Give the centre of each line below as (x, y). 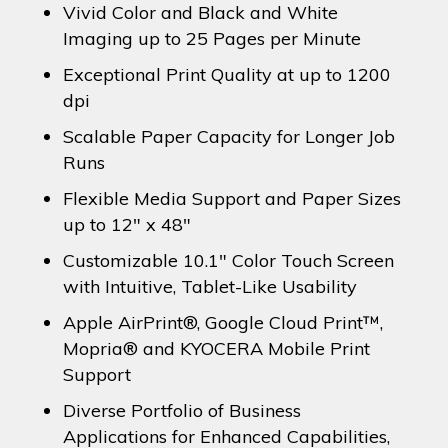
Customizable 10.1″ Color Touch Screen (228, 260)
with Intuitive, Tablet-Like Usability (209, 286)
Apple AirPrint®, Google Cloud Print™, (222, 322)
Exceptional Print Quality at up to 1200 (226, 74)
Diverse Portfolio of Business (181, 410)
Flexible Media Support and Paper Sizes (231, 198)
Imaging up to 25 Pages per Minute (211, 38)
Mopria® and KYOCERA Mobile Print (216, 348)
